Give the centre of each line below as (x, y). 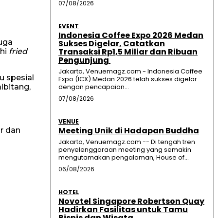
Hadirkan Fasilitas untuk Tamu (123, 210)
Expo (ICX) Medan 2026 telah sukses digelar (128, 79)
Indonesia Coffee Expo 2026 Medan (131, 36)
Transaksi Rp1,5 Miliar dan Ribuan (128, 52)
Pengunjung (84, 60)
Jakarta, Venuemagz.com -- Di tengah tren (127, 142)
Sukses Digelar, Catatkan (112, 44)
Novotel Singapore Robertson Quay (131, 201)
